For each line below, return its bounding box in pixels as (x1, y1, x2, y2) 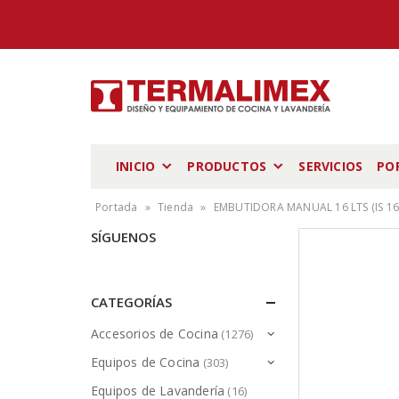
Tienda (158, 199, 194, 215)
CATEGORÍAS (91, 293, 172, 311)
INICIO (116, 158, 156, 175)
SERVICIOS (298, 158, 363, 175)
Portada (95, 199, 138, 215)
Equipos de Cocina (91, 354, 200, 371)
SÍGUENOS (91, 228, 156, 246)
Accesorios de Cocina (91, 325, 218, 343)
